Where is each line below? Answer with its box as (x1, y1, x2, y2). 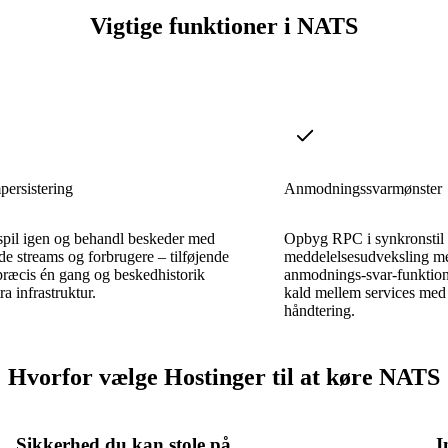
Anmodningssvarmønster (284, 179, 442, 197)
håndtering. (284, 301, 355, 319)
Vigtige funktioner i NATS (90, 13, 358, 40)
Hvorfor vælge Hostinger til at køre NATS (8, 363, 440, 390)
